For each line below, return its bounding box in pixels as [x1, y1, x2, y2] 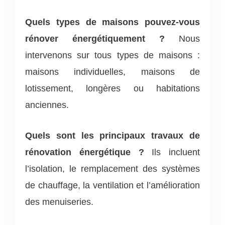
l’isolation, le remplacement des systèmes [25, 163, 200, 174]
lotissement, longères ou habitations [25, 83, 200, 93]
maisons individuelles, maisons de [25, 66, 200, 77]
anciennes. [25, 99, 69, 110]
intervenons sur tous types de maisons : [25, 50, 200, 60]
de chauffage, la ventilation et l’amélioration [25, 180, 200, 190]
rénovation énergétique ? [25, 147, 144, 157]
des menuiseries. [25, 196, 93, 207]
